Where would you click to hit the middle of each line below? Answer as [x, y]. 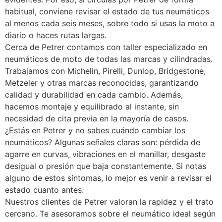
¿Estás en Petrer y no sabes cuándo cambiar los [95, 131]
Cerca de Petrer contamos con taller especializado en [106, 47]
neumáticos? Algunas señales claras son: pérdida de [103, 142]
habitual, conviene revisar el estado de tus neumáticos [107, 12]
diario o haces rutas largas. [56, 35]
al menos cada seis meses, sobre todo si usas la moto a [110, 24]
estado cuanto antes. [44, 190]
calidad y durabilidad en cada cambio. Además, [94, 95]
